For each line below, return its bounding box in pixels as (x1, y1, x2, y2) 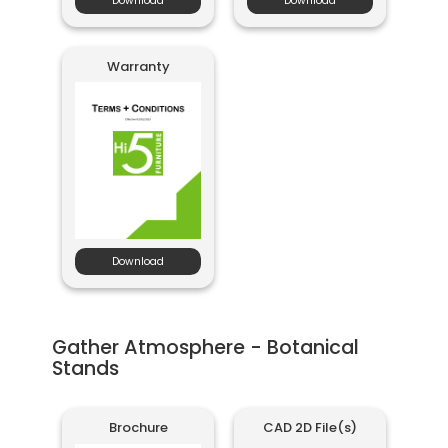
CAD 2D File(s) (262, 417, 357, 437)
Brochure (108, 417, 168, 437)
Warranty (106, 56, 170, 76)
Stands (52, 354, 120, 382)
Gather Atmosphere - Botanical (52, 333, 360, 361)
